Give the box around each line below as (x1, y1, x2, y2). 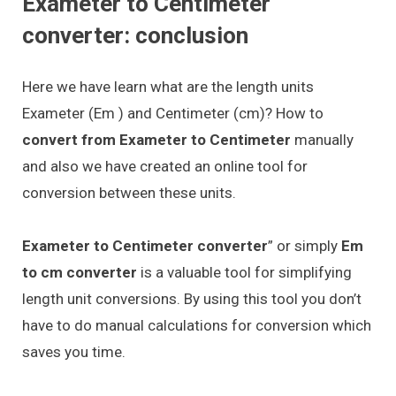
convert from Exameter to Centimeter (22, 130, 294, 148)
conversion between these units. (22, 183, 236, 202)
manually (294, 130, 354, 148)
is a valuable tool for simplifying (137, 263, 352, 282)
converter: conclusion (22, 21, 248, 49)
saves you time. (22, 343, 126, 362)
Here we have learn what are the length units (22, 77, 314, 95)
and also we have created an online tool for (22, 156, 308, 175)
